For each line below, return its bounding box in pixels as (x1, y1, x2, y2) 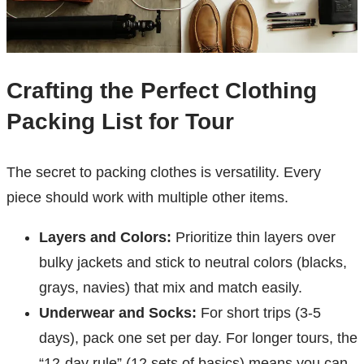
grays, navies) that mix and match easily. (39, 279, 302, 297)
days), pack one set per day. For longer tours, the (39, 330, 357, 347)
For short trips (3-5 (197, 305, 321, 322)
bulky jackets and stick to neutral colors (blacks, (39, 254, 347, 271)
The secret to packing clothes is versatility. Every (6, 164, 321, 181)
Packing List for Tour (6, 109, 234, 135)
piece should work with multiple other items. (6, 189, 288, 206)
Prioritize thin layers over (171, 229, 336, 246)
